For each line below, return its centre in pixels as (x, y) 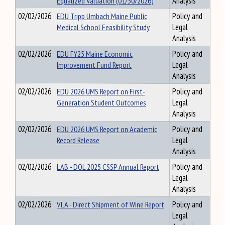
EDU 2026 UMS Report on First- (101, 91)
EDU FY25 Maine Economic (95, 54)
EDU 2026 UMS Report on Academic (107, 129)
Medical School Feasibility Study (103, 27)
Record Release (78, 140)
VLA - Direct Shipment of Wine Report (110, 204)
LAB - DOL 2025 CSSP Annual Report (108, 167)
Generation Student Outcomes (101, 102)
